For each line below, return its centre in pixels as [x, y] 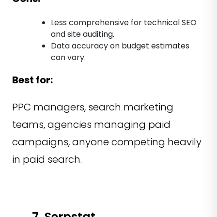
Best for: [32, 80]
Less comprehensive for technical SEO [124, 22]
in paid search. [47, 159]
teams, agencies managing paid [91, 124]
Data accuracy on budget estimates [120, 46]
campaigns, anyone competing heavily [107, 142]
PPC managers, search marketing [93, 107]
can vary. [68, 57]
